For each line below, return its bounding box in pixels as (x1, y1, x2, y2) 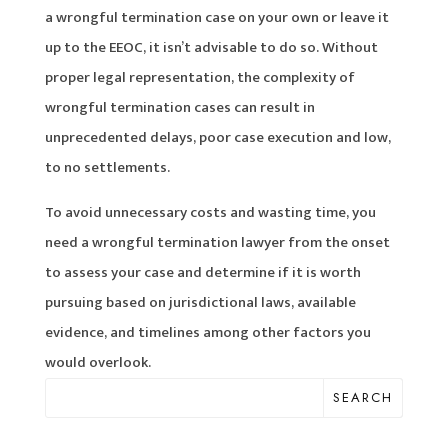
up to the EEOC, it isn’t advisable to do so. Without (44, 34, 378, 60)
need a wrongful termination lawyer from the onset (44, 229, 390, 255)
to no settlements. (44, 154, 170, 180)
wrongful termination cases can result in (44, 94, 315, 120)
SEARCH (333, 388, 394, 408)
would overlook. (44, 349, 151, 375)
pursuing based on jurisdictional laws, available (44, 289, 356, 315)
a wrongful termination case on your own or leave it (44, 4, 389, 30)
